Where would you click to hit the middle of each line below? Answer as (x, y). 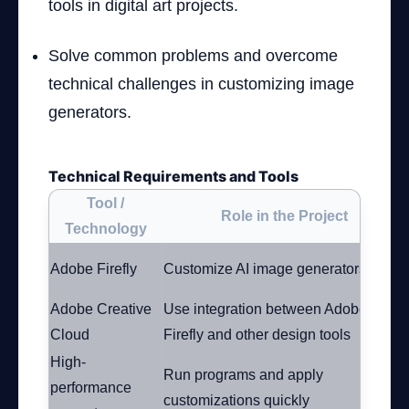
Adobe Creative (101, 309)
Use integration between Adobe (265, 309)
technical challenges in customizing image (201, 84)
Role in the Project (284, 216)
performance (91, 388)
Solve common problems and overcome (193, 56)
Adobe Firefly (94, 269)
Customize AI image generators (265, 269)
